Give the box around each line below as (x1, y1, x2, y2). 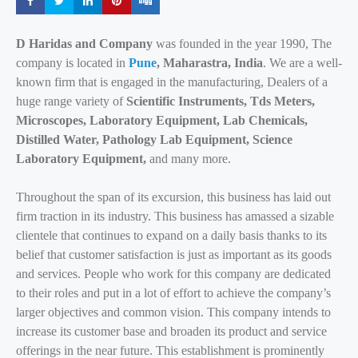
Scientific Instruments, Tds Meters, (126, 94, 315, 109)
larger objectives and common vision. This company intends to (16, 305, 331, 320)
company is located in (16, 56, 129, 70)
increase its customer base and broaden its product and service (16, 324, 327, 339)
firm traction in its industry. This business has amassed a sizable (16, 209, 334, 224)
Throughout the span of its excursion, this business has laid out (16, 190, 331, 205)
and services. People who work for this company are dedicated (16, 267, 331, 281)
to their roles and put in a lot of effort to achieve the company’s (16, 286, 331, 300)
